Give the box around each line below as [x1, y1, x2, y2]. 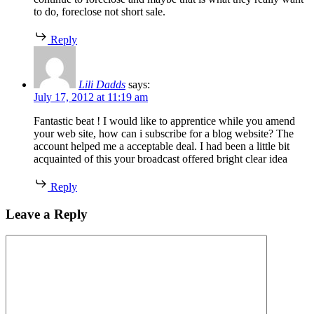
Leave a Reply [6, 206, 88, 221]
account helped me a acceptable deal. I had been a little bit [34, 139, 289, 152]
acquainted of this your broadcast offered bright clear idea [34, 152, 287, 165]
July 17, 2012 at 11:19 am [34, 90, 148, 103]
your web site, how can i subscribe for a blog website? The [34, 127, 294, 139]
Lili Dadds [78, 78, 125, 90]
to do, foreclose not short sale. [34, 5, 165, 18]
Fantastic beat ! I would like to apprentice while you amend [34, 114, 295, 127]
